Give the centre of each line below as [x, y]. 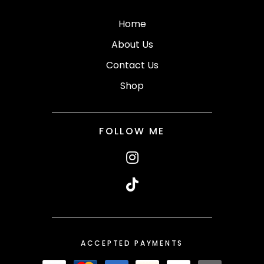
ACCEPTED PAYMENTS [132, 243]
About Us [132, 44]
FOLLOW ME [132, 131]
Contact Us [132, 65]
